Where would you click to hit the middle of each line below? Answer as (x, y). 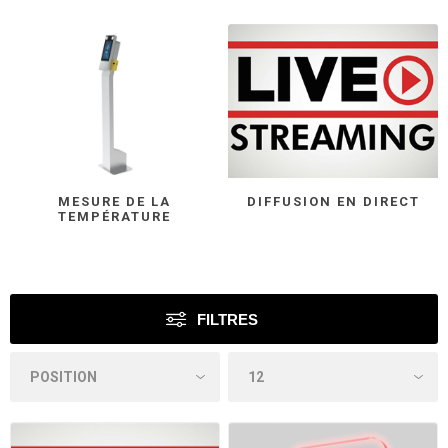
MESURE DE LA (115, 202)
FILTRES (227, 319)
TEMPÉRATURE (115, 217)
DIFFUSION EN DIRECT (333, 202)
